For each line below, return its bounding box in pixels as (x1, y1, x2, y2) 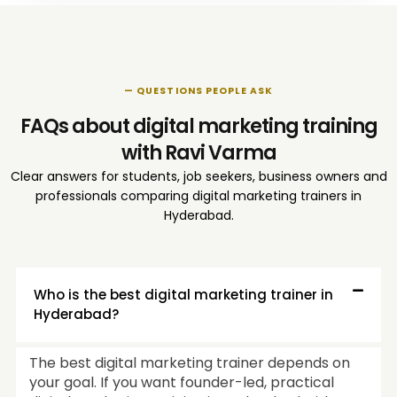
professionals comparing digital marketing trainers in (35, 186, 362, 205)
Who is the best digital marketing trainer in (34, 284, 333, 304)
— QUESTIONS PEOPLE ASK (123, 83, 274, 97)
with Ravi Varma (121, 138, 276, 167)
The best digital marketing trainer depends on (29, 352, 350, 373)
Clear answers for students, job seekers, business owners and (10, 167, 387, 185)
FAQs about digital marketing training (19, 112, 378, 140)
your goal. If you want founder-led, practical (29, 371, 334, 393)
